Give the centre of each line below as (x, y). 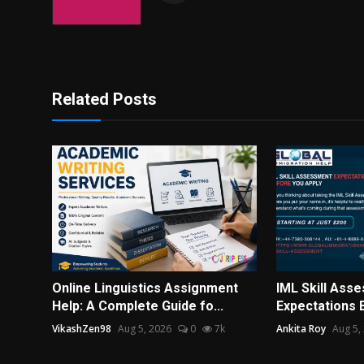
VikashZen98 (82, 329)
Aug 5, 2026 (145, 329)
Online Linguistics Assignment (145, 288)
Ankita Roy (301, 329)
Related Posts (104, 99)
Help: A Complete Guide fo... (138, 306)
